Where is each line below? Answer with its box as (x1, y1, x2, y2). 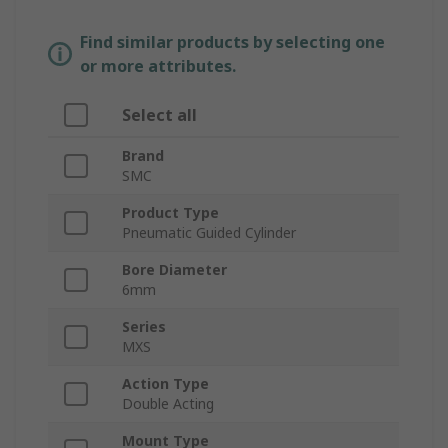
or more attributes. (80, 55, 236, 78)
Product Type (122, 203, 219, 223)
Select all (122, 104, 197, 127)
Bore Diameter (122, 260, 227, 280)
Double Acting (122, 394, 214, 414)
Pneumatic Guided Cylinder (122, 223, 296, 243)
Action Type (122, 374, 209, 394)
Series (122, 317, 166, 337)
